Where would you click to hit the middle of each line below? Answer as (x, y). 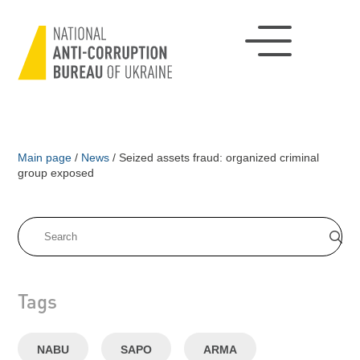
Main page (45, 157)
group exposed (56, 173)
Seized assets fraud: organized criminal (218, 157)
